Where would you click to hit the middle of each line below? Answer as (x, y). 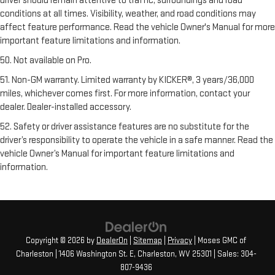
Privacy (180, 241)
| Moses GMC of (219, 241)
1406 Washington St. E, (96, 254)
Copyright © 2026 (56, 241)
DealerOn (112, 241)
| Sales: (226, 254)
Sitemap (148, 241)
